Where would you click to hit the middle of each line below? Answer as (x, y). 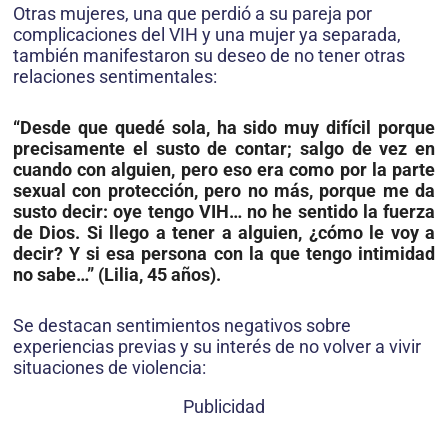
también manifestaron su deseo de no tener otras (209, 56)
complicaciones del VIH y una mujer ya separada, (207, 35)
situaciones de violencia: (109, 368)
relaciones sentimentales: (115, 77)
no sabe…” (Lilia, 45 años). (117, 275)
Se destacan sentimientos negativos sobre (182, 326)
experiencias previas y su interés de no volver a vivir (217, 347)
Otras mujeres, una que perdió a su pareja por (192, 14)
